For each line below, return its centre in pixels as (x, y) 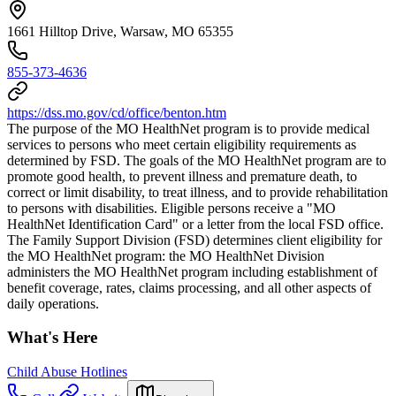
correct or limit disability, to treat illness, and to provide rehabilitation (198, 192)
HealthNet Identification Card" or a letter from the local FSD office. (195, 224)
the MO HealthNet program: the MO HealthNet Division (166, 255)
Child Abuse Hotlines (67, 372)
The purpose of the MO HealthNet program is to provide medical (188, 128)
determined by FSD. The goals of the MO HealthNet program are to (197, 160)
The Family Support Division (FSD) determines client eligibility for (194, 240)
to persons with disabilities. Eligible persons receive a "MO (171, 208)
